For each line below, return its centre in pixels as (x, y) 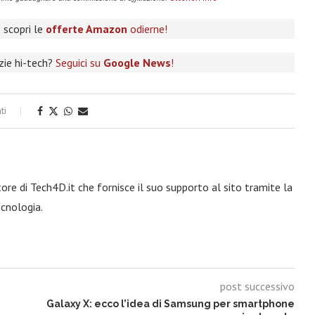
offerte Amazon (87, 29)
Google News (137, 63)
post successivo (257, 286)
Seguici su (79, 63)
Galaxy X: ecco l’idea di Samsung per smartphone (170, 304)
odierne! (148, 29)
